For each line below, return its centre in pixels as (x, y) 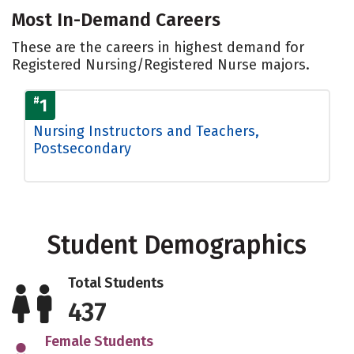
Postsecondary (82, 148)
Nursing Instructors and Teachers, (146, 131)
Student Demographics (177, 245)
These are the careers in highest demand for (158, 47)
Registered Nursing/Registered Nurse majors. (161, 64)
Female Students (99, 341)
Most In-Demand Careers (116, 19)
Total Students (116, 282)
